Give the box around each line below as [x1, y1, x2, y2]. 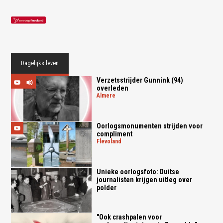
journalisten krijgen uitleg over [96, 175, 192, 184]
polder [96, 183, 116, 192]
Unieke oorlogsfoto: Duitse [96, 167, 179, 176]
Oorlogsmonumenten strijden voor [96, 121, 203, 130]
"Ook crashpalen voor [96, 213, 162, 222]
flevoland [99, 137, 121, 145]
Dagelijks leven [21, 60, 59, 67]
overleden [96, 84, 128, 93]
